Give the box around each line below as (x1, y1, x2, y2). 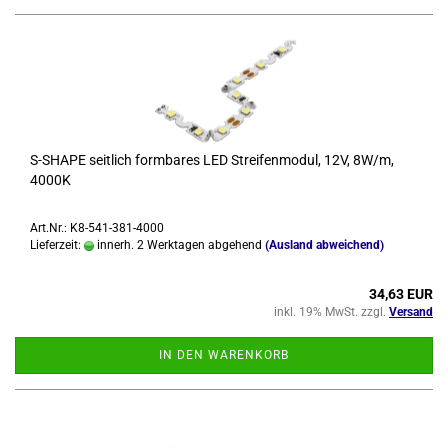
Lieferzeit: (30, 238, 84, 252)
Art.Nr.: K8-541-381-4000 (30, 221, 164, 235)
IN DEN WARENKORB (159, 348, 289, 362)
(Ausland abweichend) (265, 238, 384, 252)
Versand (389, 305, 433, 319)
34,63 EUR (369, 286, 433, 302)
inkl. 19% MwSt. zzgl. (274, 305, 389, 319)
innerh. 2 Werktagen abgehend (94, 238, 262, 252)
